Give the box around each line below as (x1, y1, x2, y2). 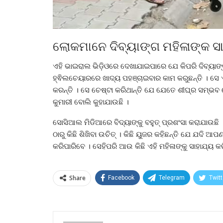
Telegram (159, 174, 185, 182)
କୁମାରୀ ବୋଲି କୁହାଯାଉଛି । (53, 97, 129, 107)
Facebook (108, 174, 134, 182)
